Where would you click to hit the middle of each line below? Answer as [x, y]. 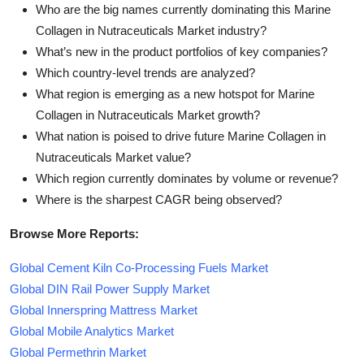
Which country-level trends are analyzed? [145, 72]
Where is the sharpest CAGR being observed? [159, 199]
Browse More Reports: [74, 233]
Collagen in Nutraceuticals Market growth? [148, 115]
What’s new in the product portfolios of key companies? [182, 51]
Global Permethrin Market [78, 352]
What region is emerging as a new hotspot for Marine [175, 93]
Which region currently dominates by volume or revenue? [187, 178]
